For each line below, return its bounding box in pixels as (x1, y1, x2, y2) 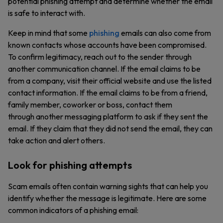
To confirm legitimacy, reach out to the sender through (8, 52, 192, 62)
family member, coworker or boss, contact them (8, 100, 172, 110)
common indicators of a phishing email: (8, 205, 138, 215)
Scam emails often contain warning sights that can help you (8, 181, 208, 191)
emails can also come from (119, 28, 211, 38)
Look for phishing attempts (8, 159, 134, 171)
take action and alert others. (8, 135, 107, 145)
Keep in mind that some (8, 28, 89, 38)
